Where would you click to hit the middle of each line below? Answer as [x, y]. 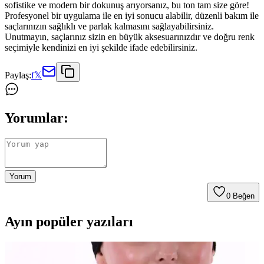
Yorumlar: [37, 118]
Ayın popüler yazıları [69, 222]
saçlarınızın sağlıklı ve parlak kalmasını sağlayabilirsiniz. [109, 27]
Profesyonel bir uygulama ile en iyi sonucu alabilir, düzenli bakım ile [132, 16]
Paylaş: [18, 75]
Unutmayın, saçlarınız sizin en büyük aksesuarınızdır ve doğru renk [130, 37]
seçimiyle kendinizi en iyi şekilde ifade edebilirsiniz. [101, 48]
